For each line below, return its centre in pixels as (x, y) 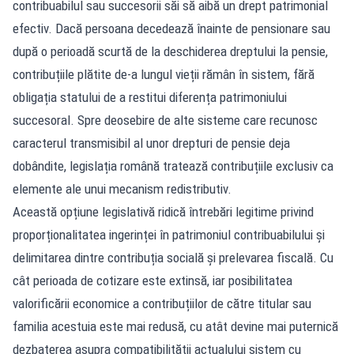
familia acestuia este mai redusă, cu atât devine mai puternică (175, 326)
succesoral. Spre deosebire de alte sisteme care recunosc (165, 120)
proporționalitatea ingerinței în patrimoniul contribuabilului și (169, 234)
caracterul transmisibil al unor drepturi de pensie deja (151, 143)
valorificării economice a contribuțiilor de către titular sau (162, 303)
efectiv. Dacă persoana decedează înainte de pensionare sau (171, 28)
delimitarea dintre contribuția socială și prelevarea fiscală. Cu (173, 257)
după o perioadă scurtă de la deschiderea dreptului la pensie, (170, 51)
